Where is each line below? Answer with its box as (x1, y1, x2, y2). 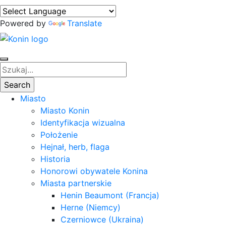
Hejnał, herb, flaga (40, 141, 109, 152)
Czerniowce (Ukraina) (61, 214, 144, 224)
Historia (40, 153, 70, 164)
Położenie (40, 129, 78, 140)
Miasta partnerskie (40, 178, 111, 188)
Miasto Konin (40, 105, 89, 116)
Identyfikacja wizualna (40, 117, 125, 128)
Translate (67, 18, 102, 28)
